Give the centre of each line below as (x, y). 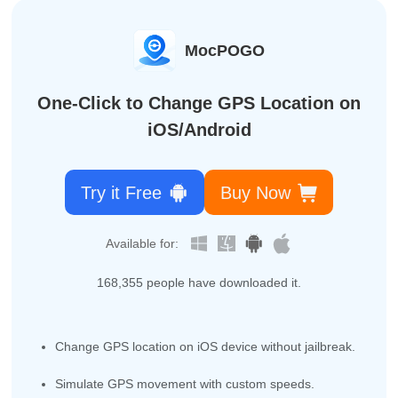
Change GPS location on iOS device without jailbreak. (206, 347)
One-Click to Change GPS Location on (199, 103)
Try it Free (121, 192)
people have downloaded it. (222, 283)
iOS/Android (199, 129)
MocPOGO (225, 50)
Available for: (143, 244)
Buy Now (255, 192)
